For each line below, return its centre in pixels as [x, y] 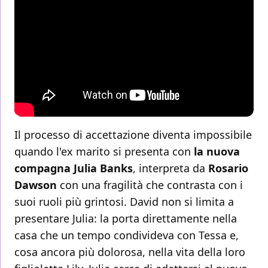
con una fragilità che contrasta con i [150, 185]
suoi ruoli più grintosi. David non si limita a [124, 202]
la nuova [215, 152]
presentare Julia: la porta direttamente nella [126, 219]
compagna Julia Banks [74, 168]
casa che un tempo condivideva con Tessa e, [127, 235]
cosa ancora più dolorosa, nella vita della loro [130, 252]
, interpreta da [170, 168]
